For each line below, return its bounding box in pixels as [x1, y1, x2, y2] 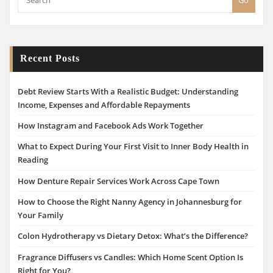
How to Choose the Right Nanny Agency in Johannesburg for [18, 196, 242, 207]
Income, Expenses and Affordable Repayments [18, 99, 190, 110]
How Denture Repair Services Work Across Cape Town [18, 175, 219, 186]
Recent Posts [20, 53, 80, 64]
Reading [18, 154, 48, 166]
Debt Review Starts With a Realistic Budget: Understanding [18, 85, 238, 97]
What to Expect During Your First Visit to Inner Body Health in [18, 141, 249, 152]
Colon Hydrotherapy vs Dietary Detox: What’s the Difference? [18, 230, 248, 242]
